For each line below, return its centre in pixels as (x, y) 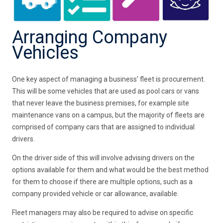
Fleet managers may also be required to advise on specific (103, 213)
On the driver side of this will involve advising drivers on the (104, 158)
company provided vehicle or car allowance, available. (96, 194)
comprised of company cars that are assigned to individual (104, 127)
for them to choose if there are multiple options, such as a (103, 182)
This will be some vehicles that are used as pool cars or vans (106, 91)
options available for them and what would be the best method (111, 170)
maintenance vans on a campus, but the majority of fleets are (109, 115)
